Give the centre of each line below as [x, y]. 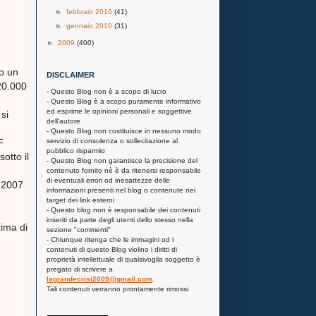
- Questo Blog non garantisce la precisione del [122, 160]
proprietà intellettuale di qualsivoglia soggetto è [123, 259]
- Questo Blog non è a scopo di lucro [107, 91]
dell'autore [63, 121]
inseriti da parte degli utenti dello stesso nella [120, 219]
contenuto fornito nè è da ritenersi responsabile [124, 170]
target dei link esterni [80, 200]
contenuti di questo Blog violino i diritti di [112, 249]
